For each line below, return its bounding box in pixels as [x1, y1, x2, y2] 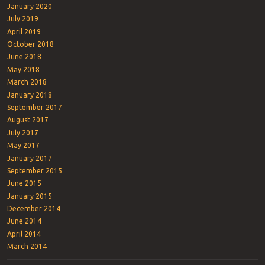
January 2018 [7, 91, 52, 99]
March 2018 [7, 78, 47, 86]
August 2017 [7, 116, 49, 124]
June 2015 [7, 179, 41, 188]
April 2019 [7, 27, 41, 35]
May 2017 [7, 141, 40, 150]
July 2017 [7, 128, 38, 137]
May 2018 [7, 65, 40, 73]
